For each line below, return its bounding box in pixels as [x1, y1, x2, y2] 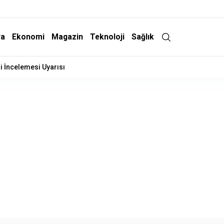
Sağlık [131, 32, 154, 41]
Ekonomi [12, 32, 45, 41]
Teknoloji [90, 32, 125, 41]
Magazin [51, 32, 83, 41]
